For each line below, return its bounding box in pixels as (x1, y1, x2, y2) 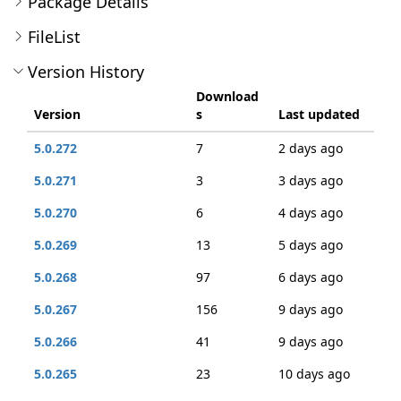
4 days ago (278, 204, 343, 221)
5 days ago (278, 236, 343, 253)
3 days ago (278, 172, 343, 189)
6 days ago (278, 269, 343, 286)
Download (196, 88, 259, 105)
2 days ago (278, 140, 343, 157)
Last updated (278, 106, 360, 123)
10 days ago (278, 365, 350, 382)
